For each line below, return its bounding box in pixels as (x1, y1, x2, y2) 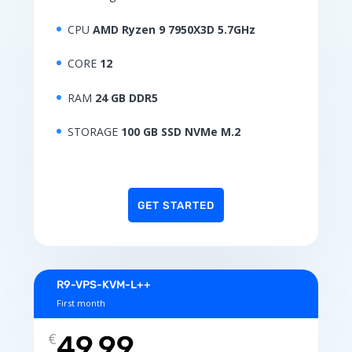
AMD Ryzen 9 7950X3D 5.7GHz (92, 21, 255, 37)
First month (56, 297, 105, 310)
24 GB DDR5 (94, 90, 158, 105)
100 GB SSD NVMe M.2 (120, 124, 240, 140)
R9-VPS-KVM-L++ (56, 278, 151, 292)
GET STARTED (137, 199, 214, 212)
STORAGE (67, 124, 121, 140)
